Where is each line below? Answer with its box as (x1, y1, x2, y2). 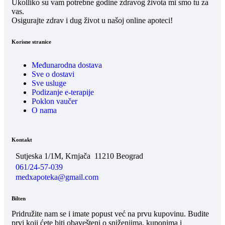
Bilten (12, 195, 26, 202)
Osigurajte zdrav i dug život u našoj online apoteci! (12, 16, 173, 25)
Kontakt (12, 137, 32, 143)
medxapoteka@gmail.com (16, 173, 98, 182)
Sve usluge (32, 79, 66, 88)
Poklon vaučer (32, 97, 77, 106)
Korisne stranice (12, 39, 51, 45)
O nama (32, 106, 57, 115)
